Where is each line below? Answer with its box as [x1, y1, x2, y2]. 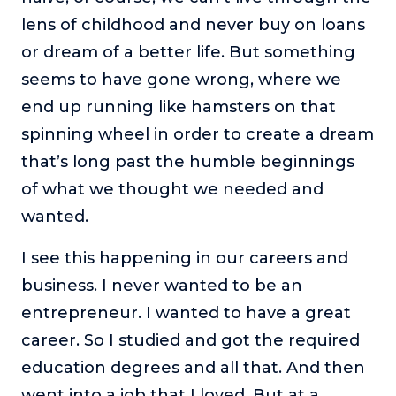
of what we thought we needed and [21, 179, 324, 199]
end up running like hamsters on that [21, 96, 336, 117]
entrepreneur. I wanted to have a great [21, 302, 351, 323]
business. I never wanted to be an [21, 275, 302, 295]
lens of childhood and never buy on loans [21, 14, 365, 34]
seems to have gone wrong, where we [21, 69, 341, 89]
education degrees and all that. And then [21, 357, 365, 377]
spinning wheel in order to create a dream [21, 124, 374, 144]
